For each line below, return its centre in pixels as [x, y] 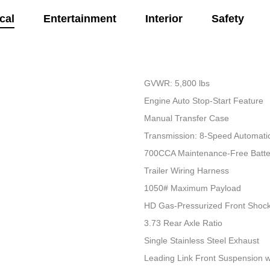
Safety [228, 19]
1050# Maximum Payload [192, 188]
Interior [164, 19]
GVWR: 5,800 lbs [177, 83]
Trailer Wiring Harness [186, 171]
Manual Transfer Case [186, 118]
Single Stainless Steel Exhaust [201, 241]
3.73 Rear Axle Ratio [183, 223]
